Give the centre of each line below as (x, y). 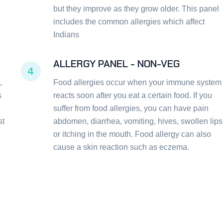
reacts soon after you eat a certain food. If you (132, 96)
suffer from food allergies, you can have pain (131, 109)
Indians (66, 35)
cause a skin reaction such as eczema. (121, 147)
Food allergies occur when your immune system (137, 83)
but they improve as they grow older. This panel (136, 9)
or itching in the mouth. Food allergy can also (132, 134)
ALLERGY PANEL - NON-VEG (116, 64)
